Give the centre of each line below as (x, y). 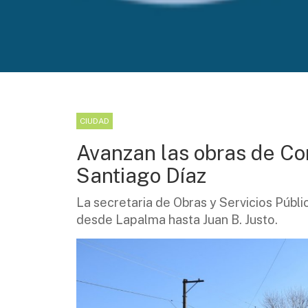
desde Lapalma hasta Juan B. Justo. (177, 220)
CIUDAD (95, 121)
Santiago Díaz (141, 176)
